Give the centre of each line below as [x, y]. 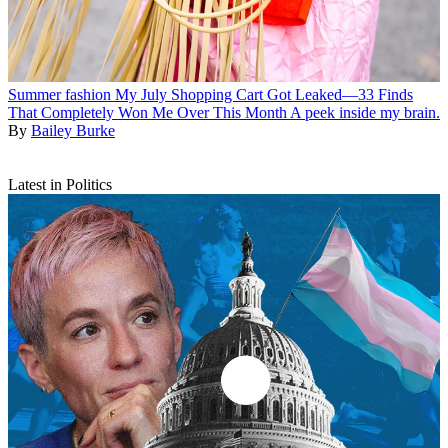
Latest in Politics [60, 185]
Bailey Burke [73, 131]
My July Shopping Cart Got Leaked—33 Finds [264, 95]
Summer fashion [59, 95]
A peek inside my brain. [365, 113]
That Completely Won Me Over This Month [147, 113]
